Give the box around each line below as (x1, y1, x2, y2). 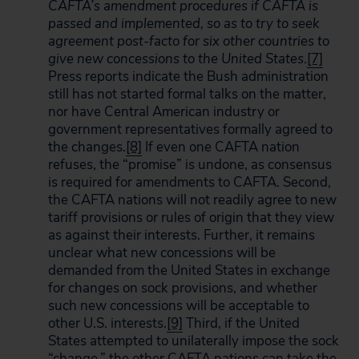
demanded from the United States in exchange (48, 261, 330, 280)
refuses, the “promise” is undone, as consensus (48, 155, 332, 174)
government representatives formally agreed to (48, 120, 333, 139)
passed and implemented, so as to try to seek (48, 14, 320, 33)
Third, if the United (183, 314, 300, 333)
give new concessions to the (48, 50, 218, 68)
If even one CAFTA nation (142, 138, 300, 156)
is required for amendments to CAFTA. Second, (48, 173, 331, 192)
